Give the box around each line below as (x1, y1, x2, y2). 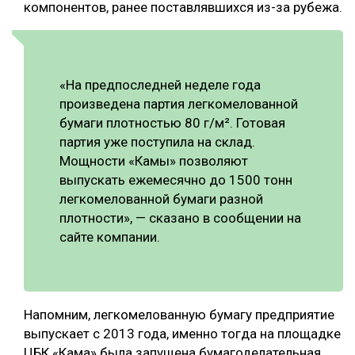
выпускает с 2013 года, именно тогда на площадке (24, 326, 341, 342)
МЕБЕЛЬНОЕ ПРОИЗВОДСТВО (12, 47, 166, 59)
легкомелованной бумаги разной (59, 191, 263, 208)
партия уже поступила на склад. (59, 134, 255, 151)
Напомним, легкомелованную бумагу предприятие (24, 307, 334, 323)
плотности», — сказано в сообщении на (59, 210, 301, 227)
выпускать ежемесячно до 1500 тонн (59, 172, 292, 189)
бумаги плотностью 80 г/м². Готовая (59, 115, 285, 132)
